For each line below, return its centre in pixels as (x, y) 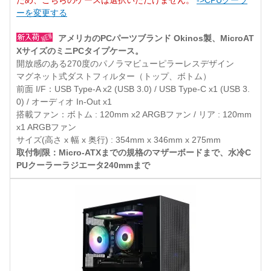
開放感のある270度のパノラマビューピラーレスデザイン (125, 64)
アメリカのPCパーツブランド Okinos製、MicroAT (156, 38)
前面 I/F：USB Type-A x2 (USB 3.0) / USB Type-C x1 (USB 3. (133, 89)
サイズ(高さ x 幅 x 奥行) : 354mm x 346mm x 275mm (119, 140)
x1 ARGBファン (46, 127)
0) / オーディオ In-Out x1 (64, 102)
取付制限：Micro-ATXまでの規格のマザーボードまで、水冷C (134, 153)
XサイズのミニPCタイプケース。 (80, 51)
